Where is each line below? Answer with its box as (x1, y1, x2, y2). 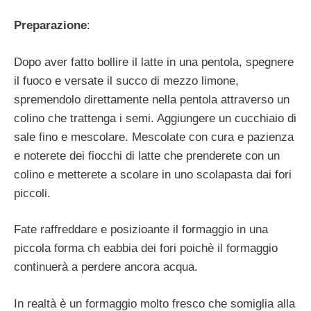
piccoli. (14, 186, 51, 200)
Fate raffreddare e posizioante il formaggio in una (14, 223, 268, 237)
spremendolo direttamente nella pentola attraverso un (14, 92, 289, 106)
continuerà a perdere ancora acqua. (14, 260, 198, 274)
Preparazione (14, 19, 87, 33)
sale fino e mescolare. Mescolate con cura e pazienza (14, 130, 294, 144)
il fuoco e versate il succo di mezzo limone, (14, 74, 239, 87)
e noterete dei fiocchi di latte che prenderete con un (14, 149, 280, 162)
